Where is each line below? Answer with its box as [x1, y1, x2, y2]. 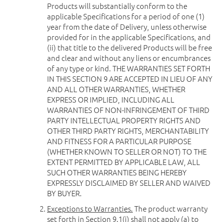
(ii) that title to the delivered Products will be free [47, 42, 212, 53]
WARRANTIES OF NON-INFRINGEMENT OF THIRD [47, 105, 210, 115]
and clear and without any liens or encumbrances [47, 53, 211, 63]
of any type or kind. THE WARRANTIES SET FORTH [47, 63, 210, 73]
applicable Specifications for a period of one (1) [47, 11, 205, 21]
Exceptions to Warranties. [47, 203, 133, 214]
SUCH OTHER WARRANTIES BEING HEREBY [47, 167, 187, 177]
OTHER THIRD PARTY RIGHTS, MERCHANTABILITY [47, 125, 209, 136]
